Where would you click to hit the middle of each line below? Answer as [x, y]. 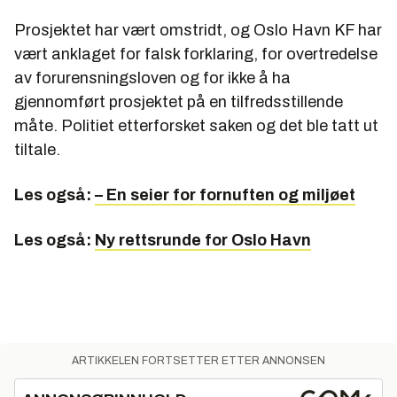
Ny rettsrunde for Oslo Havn [203, 241]
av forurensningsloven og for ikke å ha [152, 78]
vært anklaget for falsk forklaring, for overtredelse [196, 54]
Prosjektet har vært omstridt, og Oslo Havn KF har [198, 31]
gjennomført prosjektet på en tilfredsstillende [179, 102]
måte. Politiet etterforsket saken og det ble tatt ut [196, 126]
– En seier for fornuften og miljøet [225, 195]
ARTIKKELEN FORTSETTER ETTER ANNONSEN [198, 361]
